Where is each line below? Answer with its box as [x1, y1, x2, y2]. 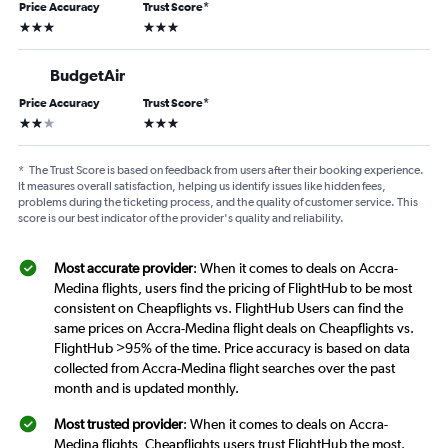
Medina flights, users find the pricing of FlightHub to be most [54, 280, 412, 296]
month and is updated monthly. [54, 380, 239, 396]
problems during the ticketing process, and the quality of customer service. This [18, 195, 418, 209]
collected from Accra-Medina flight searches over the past [54, 360, 395, 376]
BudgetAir [50, 66, 125, 84]
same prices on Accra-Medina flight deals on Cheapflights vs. [54, 320, 414, 336]
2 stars [18, 113, 57, 129]
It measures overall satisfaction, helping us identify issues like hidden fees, [18, 179, 386, 193]
